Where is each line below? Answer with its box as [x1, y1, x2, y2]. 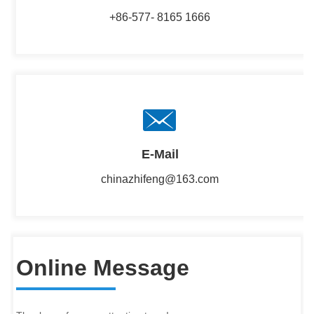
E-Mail [141, 146, 179, 161]
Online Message [16, 254, 190, 280]
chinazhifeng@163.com [101, 172, 219, 185]
